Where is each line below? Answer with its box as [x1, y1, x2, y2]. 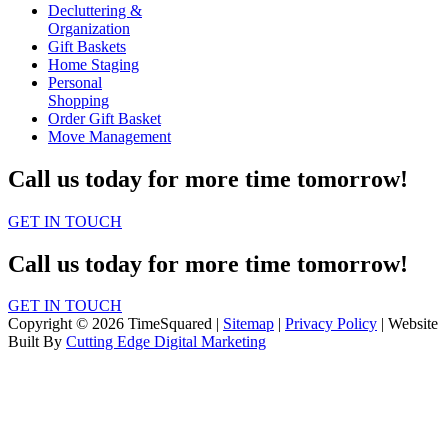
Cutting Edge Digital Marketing [66, 333, 266, 351]
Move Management [48, 127, 171, 145]
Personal [48, 73, 102, 91]
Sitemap [223, 315, 274, 333]
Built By [8, 333, 66, 351]
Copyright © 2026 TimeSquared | [8, 315, 223, 333]
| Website [377, 315, 438, 333]
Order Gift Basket [48, 109, 161, 127]
